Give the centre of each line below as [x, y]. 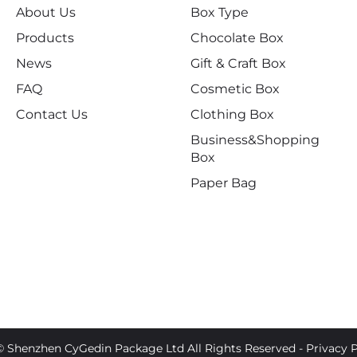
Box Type [220, 12]
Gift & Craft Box [238, 63]
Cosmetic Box [235, 88]
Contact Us [52, 114]
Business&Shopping [255, 139]
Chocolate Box [237, 37]
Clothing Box [232, 114]
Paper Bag [224, 182]
